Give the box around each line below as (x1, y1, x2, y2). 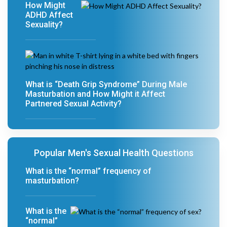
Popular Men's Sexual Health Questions (33, 147, 194, 158)
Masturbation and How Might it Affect (25, 89, 165, 99)
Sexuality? (25, 20, 63, 29)
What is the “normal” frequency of (25, 166, 152, 176)
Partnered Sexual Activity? (25, 99, 122, 108)
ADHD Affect (25, 10, 73, 20)
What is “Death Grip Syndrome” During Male (25, 80, 187, 89)
